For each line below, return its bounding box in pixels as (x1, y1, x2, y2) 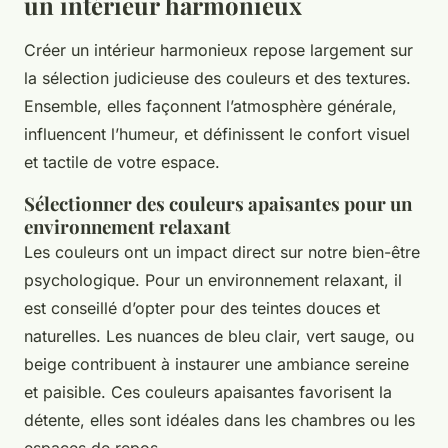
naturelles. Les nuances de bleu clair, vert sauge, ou (24, 326, 414, 347)
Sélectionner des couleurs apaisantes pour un (24, 191, 412, 217)
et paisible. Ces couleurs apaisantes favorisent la (24, 382, 392, 403)
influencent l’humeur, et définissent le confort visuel (24, 124, 410, 145)
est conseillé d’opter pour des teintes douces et (24, 298, 380, 319)
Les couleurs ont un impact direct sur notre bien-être (24, 242, 420, 263)
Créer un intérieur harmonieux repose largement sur (24, 40, 413, 61)
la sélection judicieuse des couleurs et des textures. (24, 68, 411, 89)
